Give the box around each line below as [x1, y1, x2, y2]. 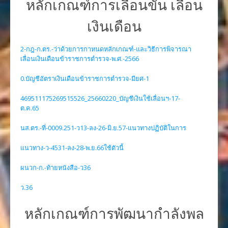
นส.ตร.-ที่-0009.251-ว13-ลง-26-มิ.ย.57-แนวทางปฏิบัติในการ [20, 123, 186, 132]
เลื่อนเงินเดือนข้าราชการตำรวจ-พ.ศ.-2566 [20, 54, 139, 63]
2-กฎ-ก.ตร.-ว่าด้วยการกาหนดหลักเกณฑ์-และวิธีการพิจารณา [20, 44, 191, 53]
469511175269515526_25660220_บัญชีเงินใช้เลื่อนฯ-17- [20, 94, 180, 103]
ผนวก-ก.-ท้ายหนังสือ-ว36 [20, 163, 91, 172]
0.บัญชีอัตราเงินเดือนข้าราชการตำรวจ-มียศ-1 [20, 74, 149, 83]
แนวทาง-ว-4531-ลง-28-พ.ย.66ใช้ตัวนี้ [20, 143, 124, 152]
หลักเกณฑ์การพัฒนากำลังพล [24, 204, 204, 223]
